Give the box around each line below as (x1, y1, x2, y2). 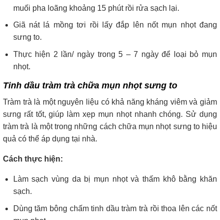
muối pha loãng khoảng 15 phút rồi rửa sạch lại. (13, 3, 179, 12)
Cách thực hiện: (3, 155, 63, 164)
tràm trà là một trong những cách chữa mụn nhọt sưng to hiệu (3, 122, 217, 131)
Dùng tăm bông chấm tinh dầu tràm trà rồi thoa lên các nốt (13, 204, 217, 213)
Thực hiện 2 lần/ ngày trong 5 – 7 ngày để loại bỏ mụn (13, 50, 217, 59)
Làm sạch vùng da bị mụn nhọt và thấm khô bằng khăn (13, 175, 217, 184)
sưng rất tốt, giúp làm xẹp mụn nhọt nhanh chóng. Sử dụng (3, 110, 217, 119)
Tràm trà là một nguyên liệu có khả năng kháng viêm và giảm (3, 98, 217, 107)
